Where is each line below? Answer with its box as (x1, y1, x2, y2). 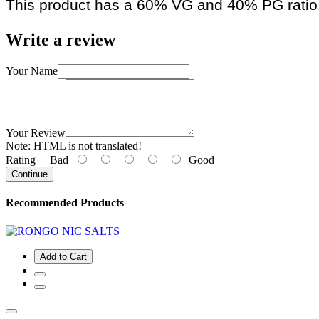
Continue (11, 169, 48, 180)
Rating (6, 154, 36, 167)
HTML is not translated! (31, 140, 142, 152)
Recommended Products (6, 197, 124, 209)
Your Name (6, 65, 58, 78)
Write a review (6, 31, 115, 50)
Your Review (6, 127, 66, 140)
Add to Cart (40, 251, 87, 262)
